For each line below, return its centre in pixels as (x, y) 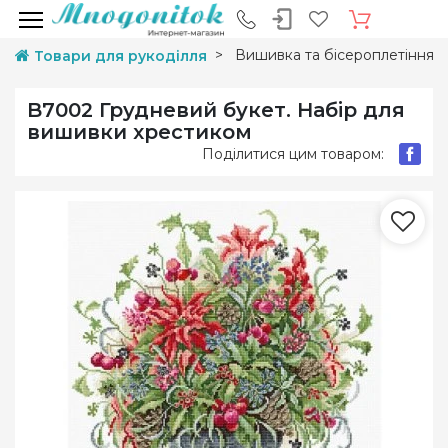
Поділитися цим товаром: (293, 153)
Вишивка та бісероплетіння (334, 55)
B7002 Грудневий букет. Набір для (216, 110)
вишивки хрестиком (139, 132)
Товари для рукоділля (120, 56)
